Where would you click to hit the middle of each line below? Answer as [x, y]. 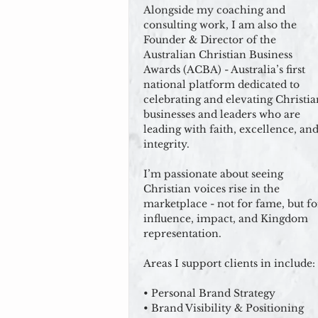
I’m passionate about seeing [213, 174]
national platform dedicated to [221, 84]
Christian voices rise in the [212, 189]
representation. [182, 234]
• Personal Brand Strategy [209, 293]
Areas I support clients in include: [229, 263]
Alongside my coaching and [214, 10]
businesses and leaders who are [222, 114]
